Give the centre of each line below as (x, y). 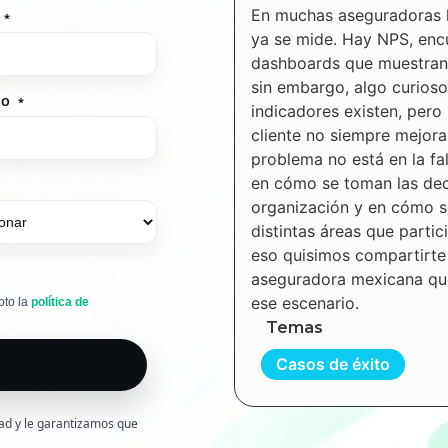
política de (60, 301)
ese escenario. (305, 303)
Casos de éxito (333, 364)
